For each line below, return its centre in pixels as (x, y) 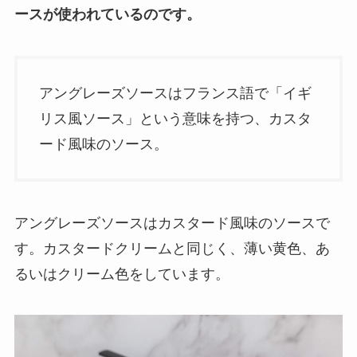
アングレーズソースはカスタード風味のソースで (172, 223)
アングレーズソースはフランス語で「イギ (175, 93)
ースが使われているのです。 (107, 15)
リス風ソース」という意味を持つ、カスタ (175, 118)
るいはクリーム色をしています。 (122, 274)
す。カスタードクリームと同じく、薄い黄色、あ (172, 248)
